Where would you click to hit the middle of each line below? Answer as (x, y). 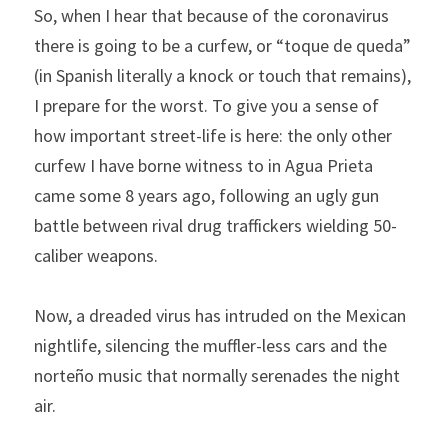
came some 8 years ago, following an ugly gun (206, 195)
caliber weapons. (96, 255)
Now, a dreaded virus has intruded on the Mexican (220, 315)
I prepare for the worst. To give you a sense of (206, 105)
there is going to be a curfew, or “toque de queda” (222, 45)
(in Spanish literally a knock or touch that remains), (222, 75)
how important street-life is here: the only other (213, 135)
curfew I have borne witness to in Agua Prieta (203, 165)
